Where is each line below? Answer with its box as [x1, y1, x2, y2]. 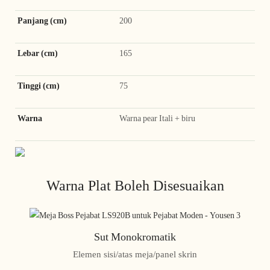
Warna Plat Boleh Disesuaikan [46, 177, 224, 194]
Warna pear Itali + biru [119, 113, 195, 123]
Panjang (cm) [17, 15, 67, 25]
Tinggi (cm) [17, 80, 60, 90]
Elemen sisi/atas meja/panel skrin [73, 248, 197, 260]
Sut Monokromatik [94, 230, 176, 243]
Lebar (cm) [17, 48, 58, 58]
